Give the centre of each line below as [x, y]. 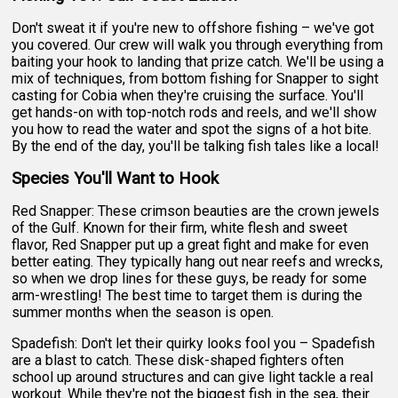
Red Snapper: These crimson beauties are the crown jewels [196, 211]
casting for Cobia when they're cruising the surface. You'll [188, 95]
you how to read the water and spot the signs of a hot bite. [192, 129]
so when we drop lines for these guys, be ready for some [190, 278]
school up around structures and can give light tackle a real [193, 377]
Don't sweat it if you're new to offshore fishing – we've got [193, 28]
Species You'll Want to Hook [115, 178]
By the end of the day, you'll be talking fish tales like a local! [196, 146]
